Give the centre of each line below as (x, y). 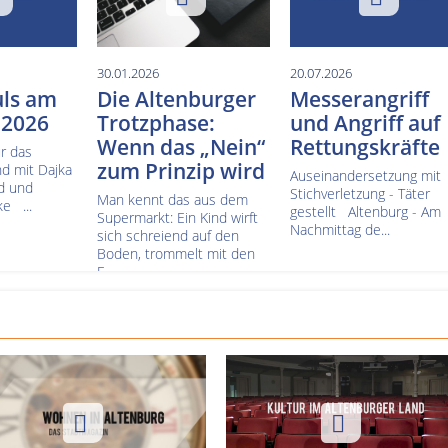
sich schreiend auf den (167, 235)
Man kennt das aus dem (172, 199)
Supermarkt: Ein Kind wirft (177, 217)
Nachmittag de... (339, 229)
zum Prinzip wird (180, 170)
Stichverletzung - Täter (359, 193)
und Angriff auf (365, 122)
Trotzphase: (155, 122)
